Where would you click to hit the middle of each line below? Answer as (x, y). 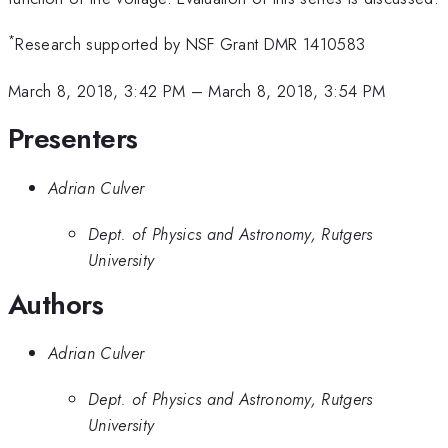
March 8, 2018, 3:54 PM (297, 90)
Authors (56, 304)
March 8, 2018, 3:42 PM (97, 90)
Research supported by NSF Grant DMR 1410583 (190, 44)
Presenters (73, 139)
